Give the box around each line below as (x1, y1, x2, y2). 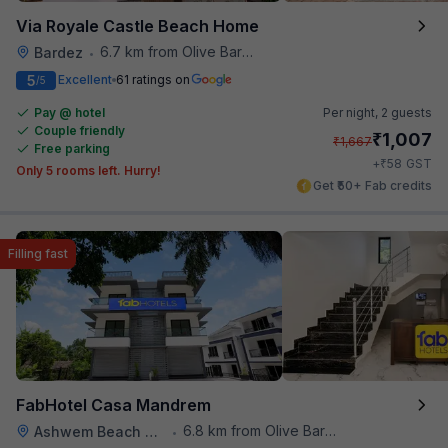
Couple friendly (34, 122, 125, 138)
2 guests (381, 104, 432, 120)
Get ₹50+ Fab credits (313, 177, 432, 193)
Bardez (34, 43, 83, 61)
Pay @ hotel (34, 104, 105, 120)
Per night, (323, 104, 381, 120)
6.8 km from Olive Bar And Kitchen (183, 421, 325, 439)
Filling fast (8, 245, 68, 261)
